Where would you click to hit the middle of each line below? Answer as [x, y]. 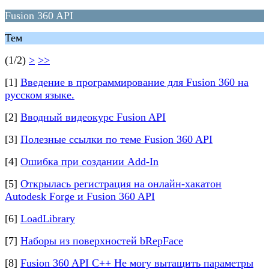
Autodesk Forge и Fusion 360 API [80, 196]
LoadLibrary [48, 219]
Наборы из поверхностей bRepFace [102, 241]
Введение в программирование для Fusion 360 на [134, 82]
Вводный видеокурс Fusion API [93, 117]
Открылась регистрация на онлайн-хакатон [121, 184]
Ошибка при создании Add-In [89, 162]
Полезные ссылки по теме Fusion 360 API [116, 139]
